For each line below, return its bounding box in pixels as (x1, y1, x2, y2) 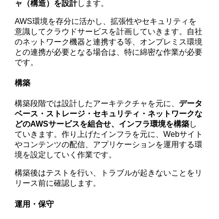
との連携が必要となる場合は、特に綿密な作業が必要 (15, 47, 203, 56)
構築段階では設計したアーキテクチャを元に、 (15, 99, 179, 108)
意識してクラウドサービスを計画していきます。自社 (15, 27, 203, 36)
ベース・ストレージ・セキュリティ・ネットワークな (15, 109, 203, 118)
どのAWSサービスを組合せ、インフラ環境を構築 (15, 120, 190, 129)
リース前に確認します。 (15, 179, 101, 188)
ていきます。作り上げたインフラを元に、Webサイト (15, 130, 203, 139)
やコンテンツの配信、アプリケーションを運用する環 (15, 140, 203, 149)
